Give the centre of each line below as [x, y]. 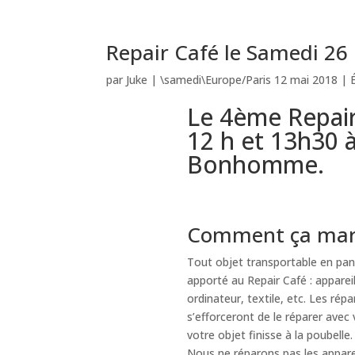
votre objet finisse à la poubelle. [270, 334]
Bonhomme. [256, 164]
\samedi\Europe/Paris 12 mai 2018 [249, 79]
